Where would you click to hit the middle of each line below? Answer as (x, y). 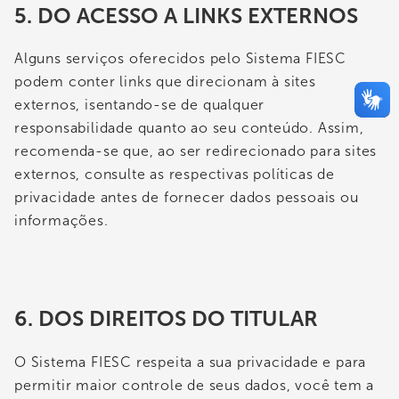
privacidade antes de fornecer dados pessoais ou (187, 198)
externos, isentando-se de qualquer (140, 105)
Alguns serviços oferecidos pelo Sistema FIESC (180, 59)
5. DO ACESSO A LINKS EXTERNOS (186, 15)
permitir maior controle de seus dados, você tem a (195, 386)
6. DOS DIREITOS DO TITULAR (166, 319)
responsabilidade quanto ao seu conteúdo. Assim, (189, 128)
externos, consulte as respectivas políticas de (175, 175)
